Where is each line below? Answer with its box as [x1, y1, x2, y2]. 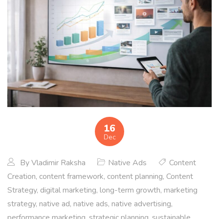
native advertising [111, 198, 171, 209]
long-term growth [100, 184, 160, 196]
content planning [107, 171, 163, 182]
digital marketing [40, 184, 96, 196]
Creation [7, 171, 36, 182]
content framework [39, 171, 104, 182]
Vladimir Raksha [31, 157, 86, 168]
